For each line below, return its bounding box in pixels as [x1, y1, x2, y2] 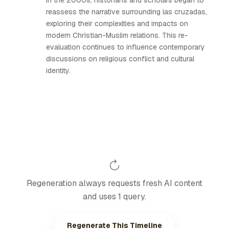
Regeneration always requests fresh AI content [27, 178, 202, 189]
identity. [46, 66, 71, 75]
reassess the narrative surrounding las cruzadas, [46, 7, 207, 16]
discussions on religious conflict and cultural [46, 54, 194, 63]
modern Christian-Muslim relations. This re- [46, 31, 188, 40]
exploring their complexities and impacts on [46, 19, 188, 28]
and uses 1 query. [83, 191, 146, 202]
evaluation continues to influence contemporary [46, 42, 205, 52]
